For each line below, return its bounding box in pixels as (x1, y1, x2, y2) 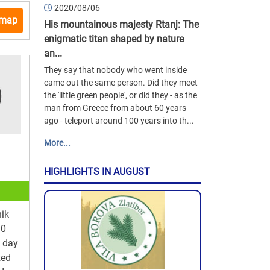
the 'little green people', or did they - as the (44, 90, 197, 101)
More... (44, 138, 71, 148)
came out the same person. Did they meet (44, 78, 198, 88)
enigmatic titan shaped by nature (44, 33, 184, 45)
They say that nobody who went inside (44, 65, 187, 75)
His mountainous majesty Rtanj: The (44, 19, 199, 31)
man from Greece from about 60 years (44, 103, 186, 113)
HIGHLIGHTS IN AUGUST (44, 166, 150, 178)
